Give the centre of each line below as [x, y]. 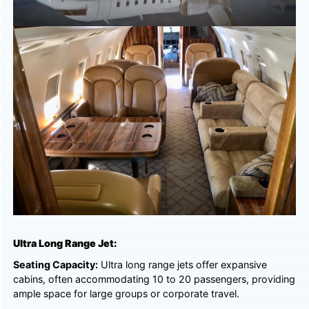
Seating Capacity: [56, 264]
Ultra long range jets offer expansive [183, 264]
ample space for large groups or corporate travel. [127, 293]
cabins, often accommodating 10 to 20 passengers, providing [154, 279]
